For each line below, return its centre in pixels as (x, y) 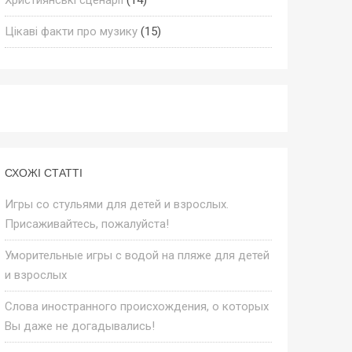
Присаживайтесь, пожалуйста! (86, 224)
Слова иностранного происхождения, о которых (136, 306)
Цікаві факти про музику (71, 31)
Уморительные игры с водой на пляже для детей (137, 255)
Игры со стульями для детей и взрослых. (116, 204)
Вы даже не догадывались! (79, 326)
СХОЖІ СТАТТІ (43, 172)
